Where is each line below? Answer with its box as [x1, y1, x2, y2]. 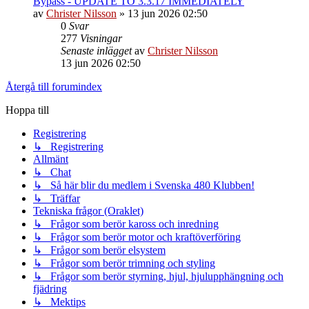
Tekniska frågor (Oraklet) [33, 204, 143, 217]
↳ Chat [33, 166, 71, 178]
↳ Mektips [33, 295, 86, 308]
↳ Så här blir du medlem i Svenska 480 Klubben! [33, 179, 255, 191]
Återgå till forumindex [6, 80, 102, 92]
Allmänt [33, 152, 68, 165]
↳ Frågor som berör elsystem [33, 243, 166, 256]
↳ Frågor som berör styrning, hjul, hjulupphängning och [33, 270, 283, 282]
